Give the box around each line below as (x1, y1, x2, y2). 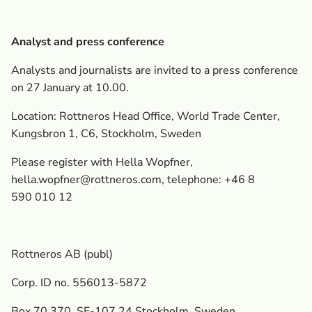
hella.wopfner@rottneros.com (11, 172, 162, 187)
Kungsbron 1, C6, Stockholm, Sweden (11, 126, 201, 141)
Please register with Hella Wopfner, (11, 155, 193, 170)
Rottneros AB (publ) (11, 247, 113, 262)
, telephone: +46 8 (162, 172, 255, 187)
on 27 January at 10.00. (11, 80, 129, 95)
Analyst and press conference (11, 34, 164, 49)
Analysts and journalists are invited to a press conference (11, 63, 298, 78)
